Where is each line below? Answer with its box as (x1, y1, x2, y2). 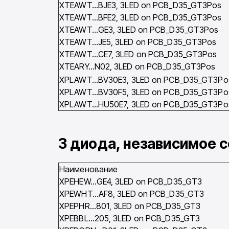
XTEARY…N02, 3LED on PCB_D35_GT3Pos (59, 61, 216, 72)
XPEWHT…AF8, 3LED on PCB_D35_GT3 (59, 189, 204, 199)
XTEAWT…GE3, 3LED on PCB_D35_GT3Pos (59, 25, 219, 35)
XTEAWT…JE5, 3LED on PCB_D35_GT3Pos (59, 37, 217, 48)
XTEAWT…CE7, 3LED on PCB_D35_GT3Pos (59, 49, 217, 60)
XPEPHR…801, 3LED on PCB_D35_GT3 (59, 201, 201, 212)
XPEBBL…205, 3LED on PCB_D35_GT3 (59, 213, 200, 224)
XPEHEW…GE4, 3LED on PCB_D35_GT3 (59, 176, 202, 187)
